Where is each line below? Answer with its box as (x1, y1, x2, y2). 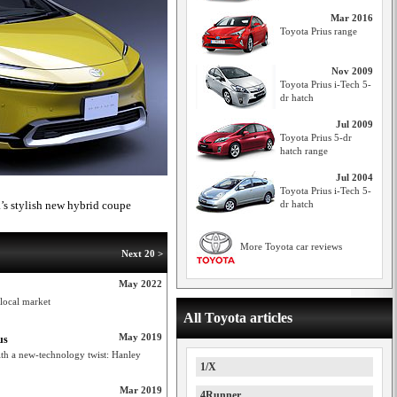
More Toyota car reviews (240, 241, 342, 252)
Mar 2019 (120, 385, 162, 395)
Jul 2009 (336, 119, 373, 129)
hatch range (280, 145, 328, 156)
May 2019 (119, 331, 162, 342)
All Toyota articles (183, 310, 292, 325)
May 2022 (119, 278, 162, 289)
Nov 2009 (331, 66, 373, 76)
